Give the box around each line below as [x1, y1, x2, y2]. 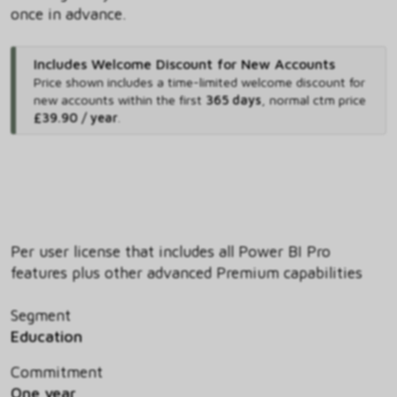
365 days [205, 92, 261, 108]
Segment [11, 306, 71, 325]
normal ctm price [269, 92, 366, 108]
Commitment [11, 362, 103, 382]
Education [11, 327, 82, 346]
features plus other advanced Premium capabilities [11, 263, 362, 283]
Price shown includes [33, 74, 157, 90]
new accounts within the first [33, 92, 206, 108]
